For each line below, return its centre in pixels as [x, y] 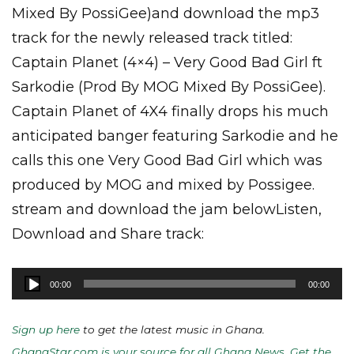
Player [32, 300]
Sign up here [46, 330]
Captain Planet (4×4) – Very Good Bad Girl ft [167, 62]
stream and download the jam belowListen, [167, 209]
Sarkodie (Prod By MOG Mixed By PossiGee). [169, 87]
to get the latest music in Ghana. [172, 330]
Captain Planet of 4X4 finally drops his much [170, 111]
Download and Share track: [108, 234]
